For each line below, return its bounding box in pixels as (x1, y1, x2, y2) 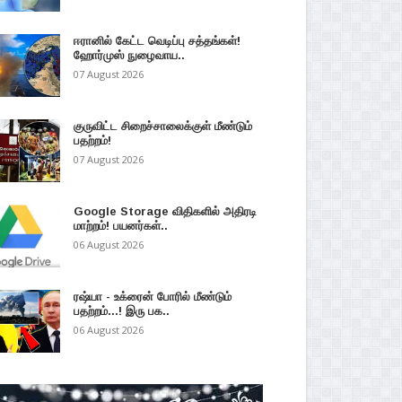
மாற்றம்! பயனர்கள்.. (73, 219, 168, 232)
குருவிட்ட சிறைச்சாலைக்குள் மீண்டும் (73, 119, 252, 133)
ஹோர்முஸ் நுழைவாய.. (73, 48, 185, 62)
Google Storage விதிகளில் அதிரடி (73, 205, 257, 218)
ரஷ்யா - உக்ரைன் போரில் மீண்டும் (73, 290, 232, 303)
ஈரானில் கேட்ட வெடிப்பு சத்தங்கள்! (73, 34, 240, 48)
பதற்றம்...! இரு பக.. (73, 304, 170, 318)
